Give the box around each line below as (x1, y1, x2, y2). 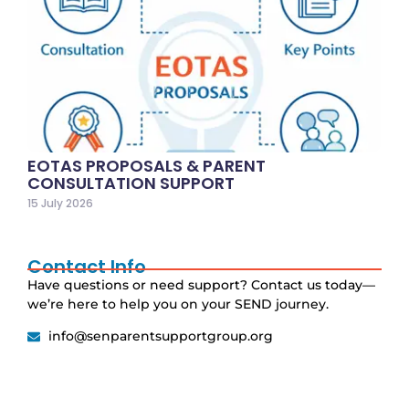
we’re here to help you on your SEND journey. (27, 295, 329, 312)
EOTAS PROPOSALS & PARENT (27, 153, 266, 177)
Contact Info (27, 253, 146, 279)
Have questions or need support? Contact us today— (27, 276, 375, 293)
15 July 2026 (27, 194, 93, 211)
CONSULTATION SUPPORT (27, 171, 235, 194)
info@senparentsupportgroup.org (47, 328, 273, 345)
